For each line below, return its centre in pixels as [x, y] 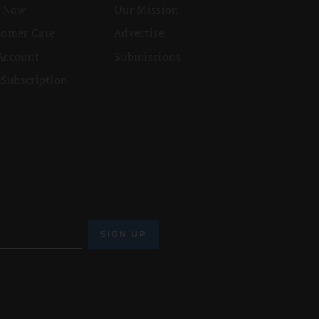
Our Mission [147, 10]
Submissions [148, 57]
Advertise [139, 33]
